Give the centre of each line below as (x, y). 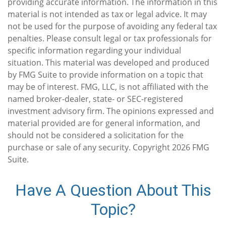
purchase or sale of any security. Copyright (90, 148)
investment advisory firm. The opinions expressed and (111, 111)
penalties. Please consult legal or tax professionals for (110, 39)
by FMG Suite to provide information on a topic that (105, 75)
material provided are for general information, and (104, 123)
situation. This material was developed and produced (108, 63)
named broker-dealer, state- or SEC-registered (95, 99)
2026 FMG (191, 148)
